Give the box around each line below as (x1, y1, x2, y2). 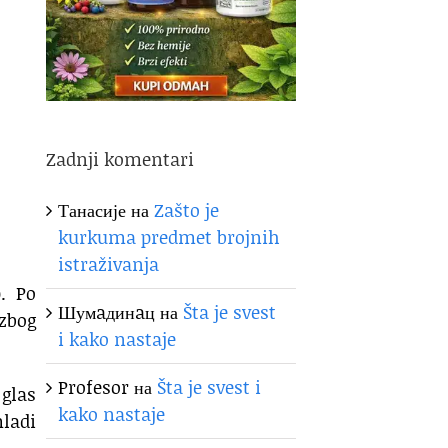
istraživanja (58, 250, 160, 277)
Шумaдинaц (58, 298, 156, 325)
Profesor (58, 373, 130, 400)
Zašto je (154, 196, 220, 223)
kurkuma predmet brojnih (58, 223, 281, 250)
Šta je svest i (157, 373, 262, 400)
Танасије (58, 196, 127, 223)
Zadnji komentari (46, 145, 195, 172)
